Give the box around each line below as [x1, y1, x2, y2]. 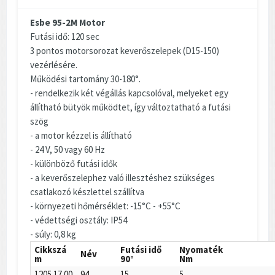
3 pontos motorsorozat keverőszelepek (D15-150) [30, 44, 219, 56]
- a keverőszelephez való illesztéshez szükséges [30, 171, 215, 184]
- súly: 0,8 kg [30, 228, 76, 240]
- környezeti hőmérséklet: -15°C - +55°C [30, 199, 180, 212]
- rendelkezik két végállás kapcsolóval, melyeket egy [30, 87, 228, 99]
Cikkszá [34, 243, 67, 255]
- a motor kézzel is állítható [30, 129, 132, 141]
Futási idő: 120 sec [30, 30, 99, 42]
